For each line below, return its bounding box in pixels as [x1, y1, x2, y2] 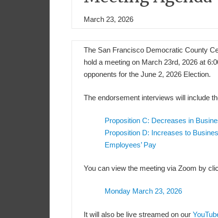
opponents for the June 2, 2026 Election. [84, 70, 211, 79]
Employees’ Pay [104, 141, 156, 149]
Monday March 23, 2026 [104, 187, 182, 196]
